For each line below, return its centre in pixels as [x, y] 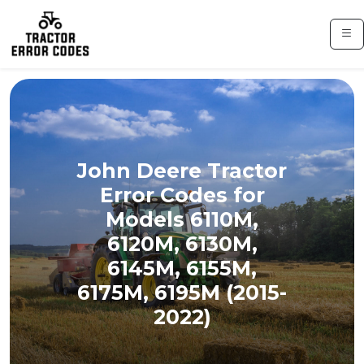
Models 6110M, [182, 219]
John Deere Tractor [182, 171]
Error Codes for [182, 195]
